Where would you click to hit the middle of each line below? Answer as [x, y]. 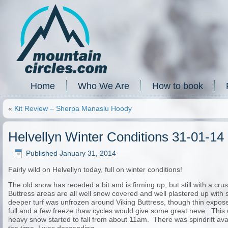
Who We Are [104, 86]
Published [42, 153]
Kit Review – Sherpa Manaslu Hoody [73, 108]
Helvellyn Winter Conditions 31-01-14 [116, 137]
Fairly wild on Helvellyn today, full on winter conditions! [95, 170]
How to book [178, 86]
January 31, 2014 [88, 153]
